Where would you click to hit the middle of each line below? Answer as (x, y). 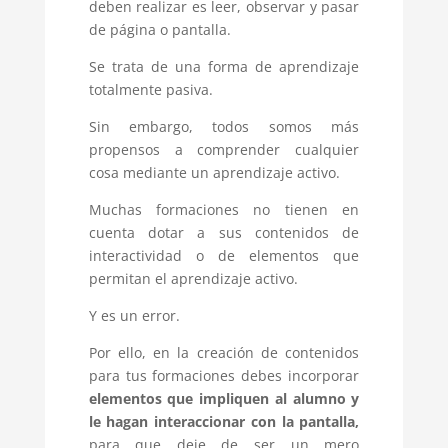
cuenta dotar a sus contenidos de (224, 233)
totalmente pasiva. (150, 90)
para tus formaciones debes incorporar (224, 376)
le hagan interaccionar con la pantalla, (224, 422)
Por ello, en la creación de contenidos (224, 353)
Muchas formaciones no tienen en (224, 210)
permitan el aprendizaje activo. (193, 279)
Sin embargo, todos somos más (224, 127)
